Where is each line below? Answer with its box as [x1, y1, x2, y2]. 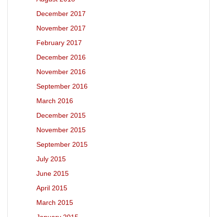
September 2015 [36, 140, 88, 148]
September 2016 [36, 82, 88, 90]
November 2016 [36, 68, 86, 76]
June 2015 [36, 170, 69, 177]
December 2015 [36, 111, 86, 119]
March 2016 [36, 97, 73, 105]
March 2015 [36, 199, 73, 206]
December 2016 [36, 53, 86, 61]
